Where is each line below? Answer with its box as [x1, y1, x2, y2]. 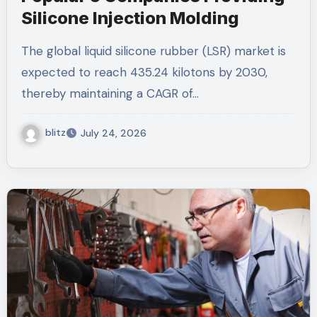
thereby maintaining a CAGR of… [21, 86, 199, 101]
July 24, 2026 [80, 126, 146, 139]
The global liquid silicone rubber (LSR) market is [21, 43, 29, 59]
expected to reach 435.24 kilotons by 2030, [21, 64, 267, 80]
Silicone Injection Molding [21, 8, 239, 28]
